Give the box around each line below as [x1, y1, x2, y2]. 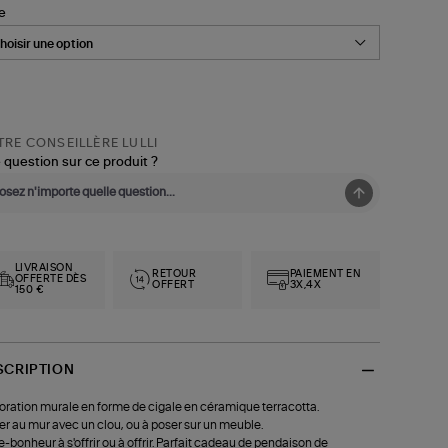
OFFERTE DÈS [14, 274, 87, 285]
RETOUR [152, 268, 197, 279]
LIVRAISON [14, 263, 74, 274]
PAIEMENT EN [289, 268, 362, 279]
